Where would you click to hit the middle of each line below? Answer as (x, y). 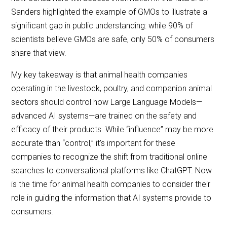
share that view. (39, 53)
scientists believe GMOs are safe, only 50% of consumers (113, 40)
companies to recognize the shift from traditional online (109, 157)
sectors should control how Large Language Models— (107, 102)
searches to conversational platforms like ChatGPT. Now (112, 171)
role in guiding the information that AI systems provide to (111, 198)
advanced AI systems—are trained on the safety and (104, 116)
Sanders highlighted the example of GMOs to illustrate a (109, 12)
